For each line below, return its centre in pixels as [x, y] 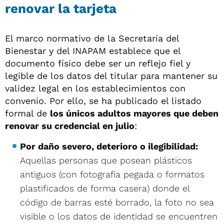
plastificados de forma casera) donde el [105, 188]
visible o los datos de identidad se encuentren [119, 216]
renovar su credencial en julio [70, 125]
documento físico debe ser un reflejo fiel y [98, 63]
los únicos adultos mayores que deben [134, 113]
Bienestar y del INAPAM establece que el [93, 50]
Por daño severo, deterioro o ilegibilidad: [109, 146]
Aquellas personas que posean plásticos [106, 160]
